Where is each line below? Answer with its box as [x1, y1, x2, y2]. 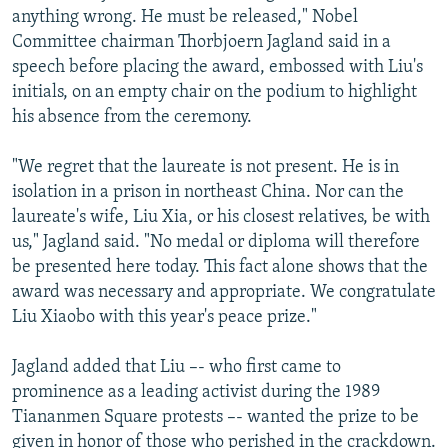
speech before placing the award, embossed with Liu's [12, 58, 423, 78]
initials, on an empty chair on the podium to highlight [12, 83, 417, 103]
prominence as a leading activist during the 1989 [12, 383, 380, 403]
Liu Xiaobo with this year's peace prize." [12, 308, 317, 328]
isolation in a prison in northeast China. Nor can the [12, 183, 404, 203]
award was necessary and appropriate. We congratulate [12, 283, 436, 303]
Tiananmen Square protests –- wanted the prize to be [12, 408, 419, 428]
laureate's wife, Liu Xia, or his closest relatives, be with [12, 208, 430, 228]
